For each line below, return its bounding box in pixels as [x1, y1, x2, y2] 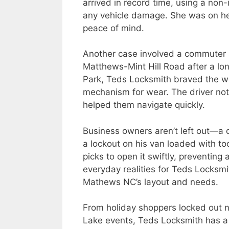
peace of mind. [83, 22, 144, 33]
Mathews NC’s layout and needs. [83, 176, 218, 187]
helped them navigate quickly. [83, 100, 205, 110]
